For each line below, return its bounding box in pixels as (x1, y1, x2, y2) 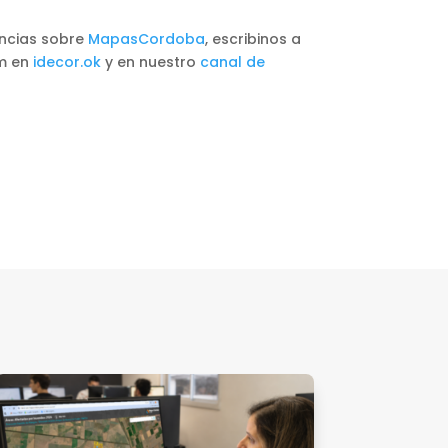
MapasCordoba (88, 28, 205, 49)
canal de (200, 51, 265, 72)
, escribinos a (205, 28, 301, 49)
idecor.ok (33, 51, 101, 72)
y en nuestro (101, 51, 200, 72)
